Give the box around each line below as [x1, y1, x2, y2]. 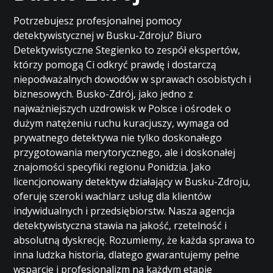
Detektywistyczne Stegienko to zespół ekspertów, [13, 43, 241, 57]
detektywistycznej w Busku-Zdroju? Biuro [13, 29, 202, 42]
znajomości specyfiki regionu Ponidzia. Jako [13, 160, 211, 174]
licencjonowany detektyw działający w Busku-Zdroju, [13, 175, 251, 188]
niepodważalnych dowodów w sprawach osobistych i [13, 73, 252, 86]
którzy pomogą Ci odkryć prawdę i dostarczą [13, 58, 217, 71]
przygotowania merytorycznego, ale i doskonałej [13, 146, 236, 159]
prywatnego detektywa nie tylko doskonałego [13, 131, 222, 144]
